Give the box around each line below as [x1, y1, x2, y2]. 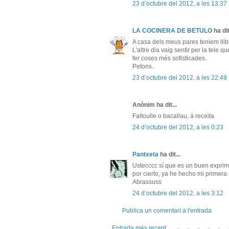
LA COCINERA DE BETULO [132, 27, 212, 35]
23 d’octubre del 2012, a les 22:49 [132, 74, 227, 82]
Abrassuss [132, 178, 162, 186]
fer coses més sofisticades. [132, 55, 207, 62]
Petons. [132, 63, 153, 71]
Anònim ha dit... [132, 101, 177, 109]
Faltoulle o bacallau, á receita [132, 112, 214, 120]
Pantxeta [132, 151, 158, 158]
